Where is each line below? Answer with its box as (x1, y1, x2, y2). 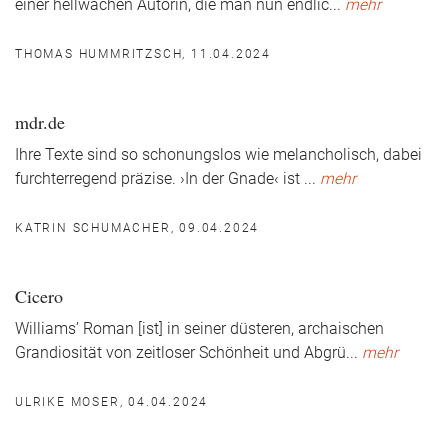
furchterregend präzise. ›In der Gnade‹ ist (15, 170, 304, 188)
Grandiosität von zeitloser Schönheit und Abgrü (15, 344, 346, 362)
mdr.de (15, 110, 65, 134)
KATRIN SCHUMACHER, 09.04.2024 (15, 221, 260, 235)
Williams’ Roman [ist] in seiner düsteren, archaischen (15, 320, 384, 338)
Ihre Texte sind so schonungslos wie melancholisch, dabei (15, 146, 422, 164)
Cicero (15, 284, 63, 308)
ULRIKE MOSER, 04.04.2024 (15, 395, 209, 409)
